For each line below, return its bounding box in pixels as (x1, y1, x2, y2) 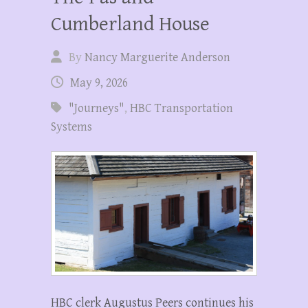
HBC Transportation (130, 100, 233, 115)
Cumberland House (51, 12, 210, 36)
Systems (51, 119, 92, 134)
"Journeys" (69, 100, 124, 115)
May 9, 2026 (70, 75, 128, 90)
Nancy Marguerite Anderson (85, 49, 230, 65)
